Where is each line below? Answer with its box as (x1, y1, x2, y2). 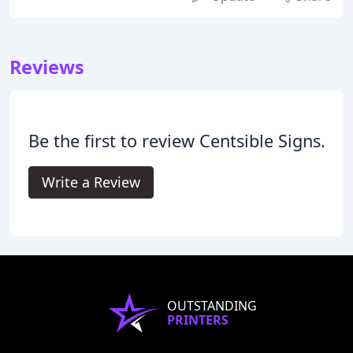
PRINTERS (167, 311, 229, 329)
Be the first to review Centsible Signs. (28, 129, 325, 153)
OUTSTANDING (167, 297, 257, 315)
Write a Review (41, 173, 140, 192)
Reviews (9, 54, 84, 80)
